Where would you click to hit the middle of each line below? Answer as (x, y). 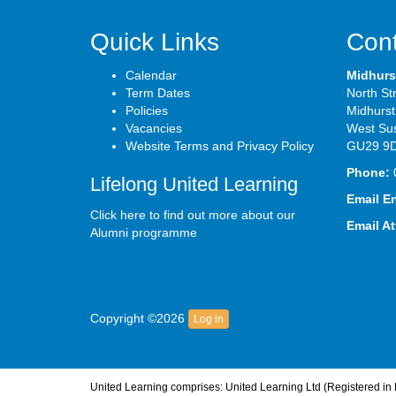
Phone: (370, 172)
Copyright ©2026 (139, 318)
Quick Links (155, 42)
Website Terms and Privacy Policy (220, 146)
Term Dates (158, 93)
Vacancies (154, 128)
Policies (147, 110)
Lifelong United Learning (194, 184)
